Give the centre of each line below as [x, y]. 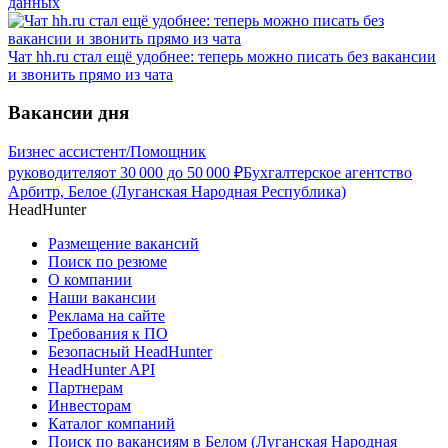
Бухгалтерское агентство [327, 173]
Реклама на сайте [106, 316]
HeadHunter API [101, 370]
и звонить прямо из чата [90, 74]
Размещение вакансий [123, 244]
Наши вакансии [102, 298]
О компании [90, 280]
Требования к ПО [108, 334]
